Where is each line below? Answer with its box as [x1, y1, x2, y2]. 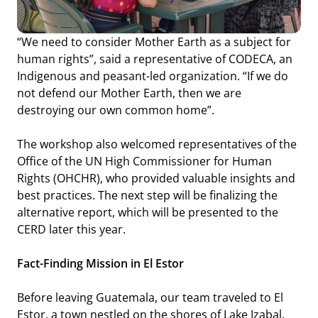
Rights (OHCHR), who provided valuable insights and [16, 170, 295, 187]
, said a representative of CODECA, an [93, 51, 292, 67]
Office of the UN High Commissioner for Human [16, 153, 272, 170]
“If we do [242, 68, 288, 84]
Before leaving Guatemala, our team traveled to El [16, 290, 283, 306]
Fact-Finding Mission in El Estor [16, 256, 184, 272]
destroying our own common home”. [16, 102, 214, 119]
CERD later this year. [16, 221, 126, 238]
